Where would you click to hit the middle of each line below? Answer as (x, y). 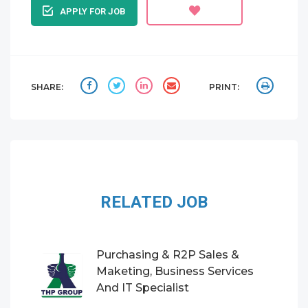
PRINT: (224, 87)
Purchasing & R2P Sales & (168, 255)
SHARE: (47, 87)
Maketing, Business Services (175, 271)
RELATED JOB (154, 202)
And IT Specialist (143, 288)
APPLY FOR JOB (93, 11)
